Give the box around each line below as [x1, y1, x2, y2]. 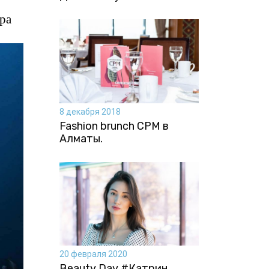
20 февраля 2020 [59, 249, 127, 259]
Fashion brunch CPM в [59, 119, 169, 133]
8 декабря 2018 [59, 106, 121, 116]
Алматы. [59, 131, 103, 145]
